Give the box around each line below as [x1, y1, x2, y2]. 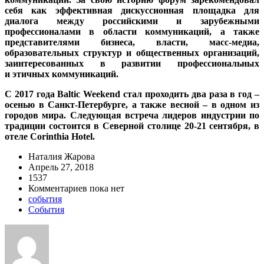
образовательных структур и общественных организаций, [5, 48, 259, 58]
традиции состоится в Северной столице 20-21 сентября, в [5, 121, 259, 131]
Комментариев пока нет [28, 183, 124, 194]
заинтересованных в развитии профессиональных [5, 58, 259, 69]
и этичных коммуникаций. [5, 69, 118, 80]
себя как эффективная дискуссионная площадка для [5, 5, 259, 16]
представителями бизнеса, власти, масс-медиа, [5, 37, 259, 48]
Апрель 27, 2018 [28, 162, 94, 173]
